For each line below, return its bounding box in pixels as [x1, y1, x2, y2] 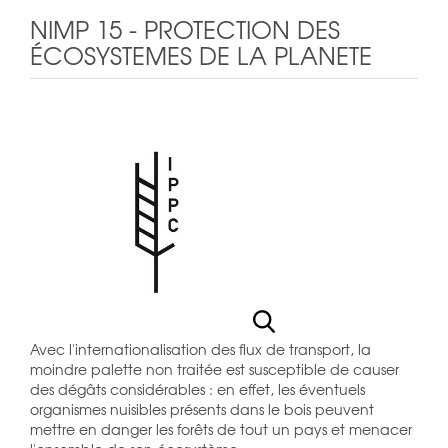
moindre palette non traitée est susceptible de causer [30, 358, 399, 379]
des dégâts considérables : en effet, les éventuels [30, 378, 365, 399]
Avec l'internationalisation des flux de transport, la [30, 338, 371, 359]
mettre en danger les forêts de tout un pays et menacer [30, 418, 412, 439]
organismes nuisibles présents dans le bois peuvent [30, 398, 374, 419]
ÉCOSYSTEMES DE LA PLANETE [30, 36, 372, 73]
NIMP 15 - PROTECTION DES [30, 10, 340, 47]
